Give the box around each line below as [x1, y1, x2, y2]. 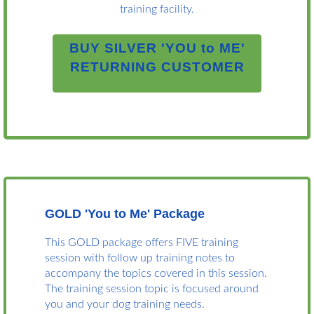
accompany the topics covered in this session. [45, 268, 267, 280]
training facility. [120, 4, 194, 15]
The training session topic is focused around [45, 283, 259, 295]
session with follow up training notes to [45, 252, 235, 264]
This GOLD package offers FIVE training [45, 237, 238, 249]
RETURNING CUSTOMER [70, 60, 245, 75]
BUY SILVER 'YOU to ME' [69, 41, 245, 56]
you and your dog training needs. [45, 299, 205, 310]
